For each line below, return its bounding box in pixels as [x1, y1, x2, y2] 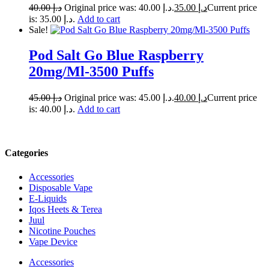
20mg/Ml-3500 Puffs [29, 64, 154, 80]
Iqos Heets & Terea [29, 204, 102, 214]
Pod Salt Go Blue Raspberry [29, 47, 204, 64]
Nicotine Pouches [29, 225, 95, 236]
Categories [5, 148, 48, 159]
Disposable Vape [29, 182, 92, 193]
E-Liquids [29, 193, 67, 204]
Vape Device [29, 236, 77, 247]
